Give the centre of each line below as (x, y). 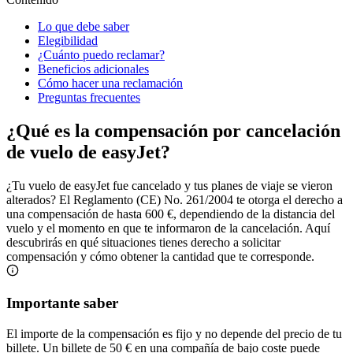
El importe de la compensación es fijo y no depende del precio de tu (174, 333)
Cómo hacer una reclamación (110, 84)
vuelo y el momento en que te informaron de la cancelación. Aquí (168, 229)
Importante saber (62, 303)
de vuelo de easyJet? (88, 152)
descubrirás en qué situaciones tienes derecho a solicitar (143, 243)
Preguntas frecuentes (89, 98)
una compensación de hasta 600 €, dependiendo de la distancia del (171, 214)
